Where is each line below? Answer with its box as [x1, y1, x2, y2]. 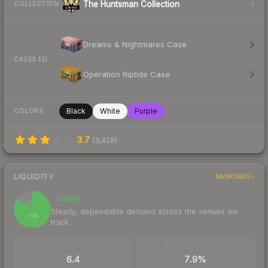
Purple [135, 106, 157, 115]
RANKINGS [215, 173, 251, 181]
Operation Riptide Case [83, 69, 170, 80]
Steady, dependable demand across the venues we [51, 206, 238, 216]
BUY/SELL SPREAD [165, 242, 226, 249]
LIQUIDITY [14, 172, 54, 181]
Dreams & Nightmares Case [83, 39, 187, 50]
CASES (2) [14, 56, 48, 63]
